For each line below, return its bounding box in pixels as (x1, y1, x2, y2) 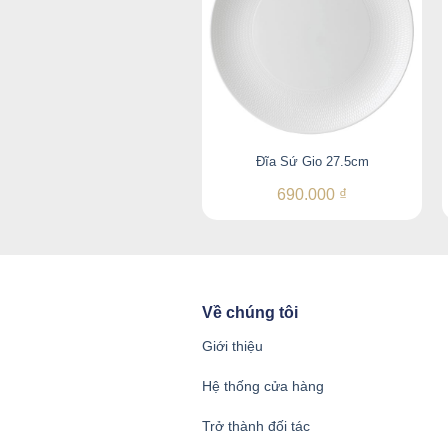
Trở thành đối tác (202, 418, 310, 435)
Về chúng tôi (202, 304, 298, 322)
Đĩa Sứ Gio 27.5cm (255, 154, 369, 169)
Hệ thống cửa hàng (202, 377, 324, 394)
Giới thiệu (202, 337, 263, 354)
